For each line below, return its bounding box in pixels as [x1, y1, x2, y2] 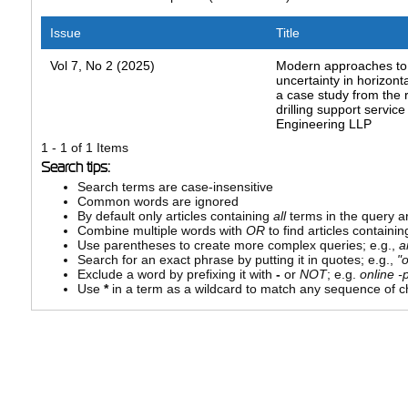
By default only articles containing [76, 209, 273, 224]
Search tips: [40, 159, 110, 176]
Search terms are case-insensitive [76, 179, 273, 195]
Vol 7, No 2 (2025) [49, 58, 155, 74]
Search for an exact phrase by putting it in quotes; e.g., [76, 252, 397, 268]
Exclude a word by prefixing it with [76, 267, 276, 282]
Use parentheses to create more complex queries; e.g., [76, 238, 399, 253]
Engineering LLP [276, 117, 372, 132]
